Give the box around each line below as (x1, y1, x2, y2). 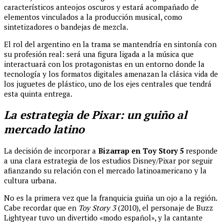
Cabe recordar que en (4, 202, 78, 213)
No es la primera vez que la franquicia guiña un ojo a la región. (4, 192, 217, 203)
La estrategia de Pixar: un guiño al (4, 108, 187, 122)
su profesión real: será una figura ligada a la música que (4, 49, 194, 59)
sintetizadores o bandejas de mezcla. (4, 21, 128, 32)
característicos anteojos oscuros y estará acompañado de (4, 1, 199, 12)
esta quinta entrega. (4, 88, 72, 99)
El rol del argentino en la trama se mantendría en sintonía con (4, 39, 217, 49)
